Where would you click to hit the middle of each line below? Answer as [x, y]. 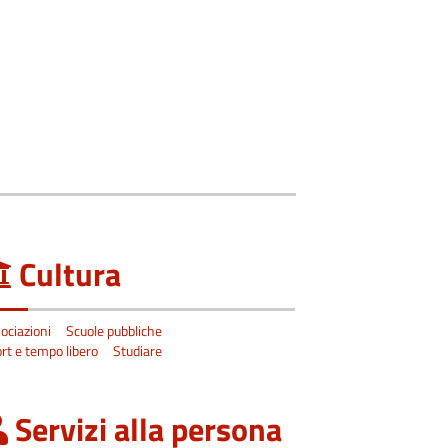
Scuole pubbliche [114, 330]
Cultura [70, 273]
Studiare [138, 350]
